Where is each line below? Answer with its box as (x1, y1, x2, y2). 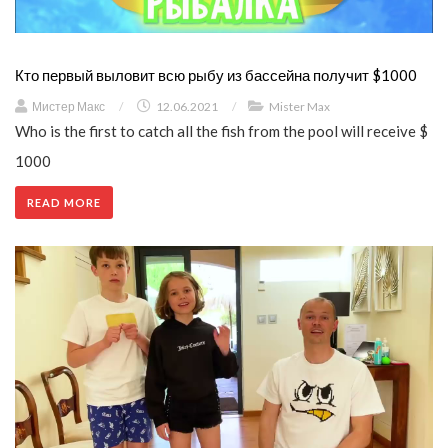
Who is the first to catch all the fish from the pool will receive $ (15, 121, 428, 140)
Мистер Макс (32, 98, 105, 114)
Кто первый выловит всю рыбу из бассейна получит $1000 (15, 65, 417, 84)
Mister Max (269, 98, 330, 114)
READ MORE (27, 195, 101, 209)
